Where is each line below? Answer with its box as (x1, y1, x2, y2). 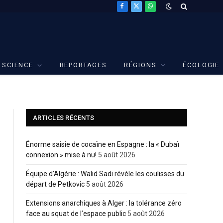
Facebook (121, 6, 152, 14)
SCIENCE (2, 61, 33, 69)
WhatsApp (149, 6, 183, 14)
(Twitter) (135, 17, 164, 25)
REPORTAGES (59, 61, 107, 69)
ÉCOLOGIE (183, 61, 220, 69)
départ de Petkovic (26, 180, 85, 188)
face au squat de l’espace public (26, 210, 126, 218)
